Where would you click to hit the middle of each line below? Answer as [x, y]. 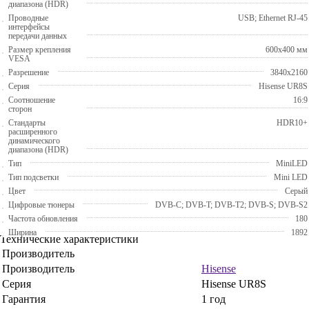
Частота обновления [43, 218]
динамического [34, 140]
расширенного [33, 131]
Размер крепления [40, 49]
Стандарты [27, 122]
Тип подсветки [33, 177]
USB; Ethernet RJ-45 [273, 18]
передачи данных [38, 36]
